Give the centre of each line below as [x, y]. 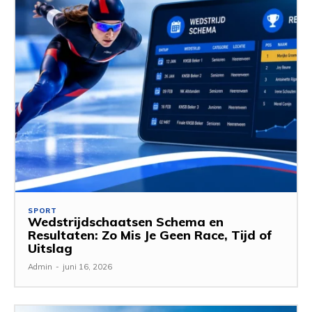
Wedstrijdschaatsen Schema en [126, 221]
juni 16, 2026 [87, 266]
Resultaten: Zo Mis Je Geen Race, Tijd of [150, 235]
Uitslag [50, 248]
